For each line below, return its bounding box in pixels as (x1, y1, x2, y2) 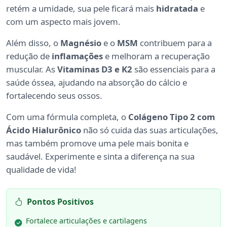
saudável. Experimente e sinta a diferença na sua (6, 150, 195, 162)
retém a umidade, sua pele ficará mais (6, 2, 156, 14)
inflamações (52, 50, 103, 62)
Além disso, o (6, 36, 60, 49)
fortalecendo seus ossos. (6, 89, 102, 101)
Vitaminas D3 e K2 (57, 63, 132, 75)
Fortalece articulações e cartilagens (26, 215, 147, 225)
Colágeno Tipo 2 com (128, 110, 215, 123)
